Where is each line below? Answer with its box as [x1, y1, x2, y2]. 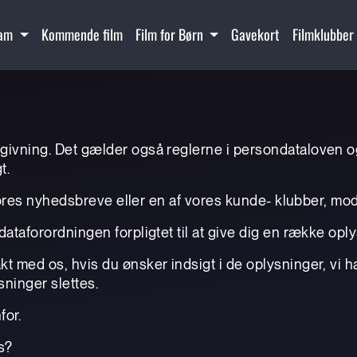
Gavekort [230, 24, 280, 45]
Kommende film [41, 24, 123, 45]
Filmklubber [292, 24, 354, 45]
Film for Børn [135, 24, 206, 45]
